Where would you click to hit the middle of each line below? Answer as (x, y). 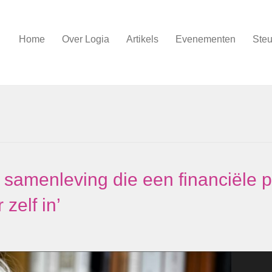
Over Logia (86, 39)
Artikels (142, 39)
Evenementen (206, 39)
